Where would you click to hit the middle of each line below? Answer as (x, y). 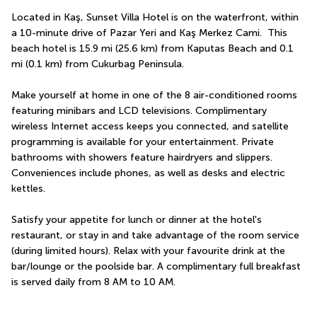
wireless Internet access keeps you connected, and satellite (150, 127)
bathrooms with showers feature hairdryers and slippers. (142, 158)
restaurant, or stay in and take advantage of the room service (155, 236)
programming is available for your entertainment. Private (143, 142)
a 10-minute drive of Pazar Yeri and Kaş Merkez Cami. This (149, 33)
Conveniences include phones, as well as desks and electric (148, 173)
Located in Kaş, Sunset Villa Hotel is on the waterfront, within (155, 18)
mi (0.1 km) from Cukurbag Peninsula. (98, 64)
